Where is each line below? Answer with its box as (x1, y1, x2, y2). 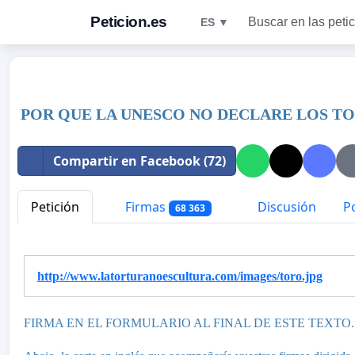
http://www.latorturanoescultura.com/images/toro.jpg (37, 269, 323, 283)
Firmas (122, 198, 169, 216)
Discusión (254, 198, 316, 216)
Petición (31, 198, 79, 216)
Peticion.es (90, 13, 167, 30)
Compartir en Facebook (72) (53, 152, 226, 170)
